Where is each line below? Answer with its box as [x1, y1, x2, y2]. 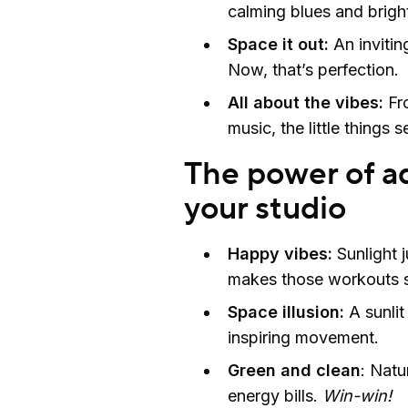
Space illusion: [228, 301, 344, 321]
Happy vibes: [228, 243, 332, 263]
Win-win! [318, 385, 392, 405]
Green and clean [228, 360, 361, 380]
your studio [184, 188, 353, 229]
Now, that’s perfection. [228, 59, 399, 79]
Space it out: [228, 34, 329, 54]
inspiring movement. [228, 327, 379, 347]
